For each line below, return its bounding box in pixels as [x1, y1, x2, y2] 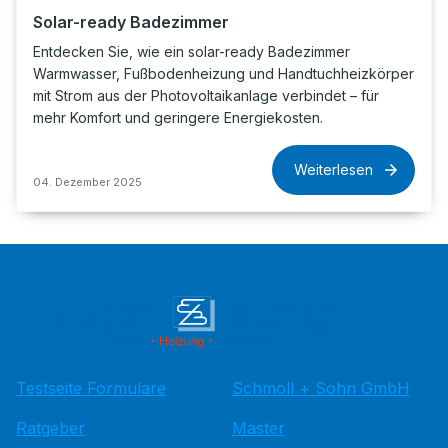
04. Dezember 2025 [33, 175, 142, 189]
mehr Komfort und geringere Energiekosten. [33, 109, 323, 126]
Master [232, 418, 285, 438]
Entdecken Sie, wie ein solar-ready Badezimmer [33, 43, 350, 60]
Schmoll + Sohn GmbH [232, 378, 410, 398]
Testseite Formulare [16, 378, 166, 398]
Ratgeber [16, 418, 85, 438]
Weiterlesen [294, 161, 373, 178]
